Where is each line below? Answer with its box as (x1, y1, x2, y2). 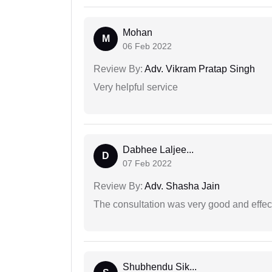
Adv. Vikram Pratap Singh (143, 64, 255, 75)
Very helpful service (93, 82, 178, 93)
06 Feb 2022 (123, 41, 172, 52)
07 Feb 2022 (123, 158, 172, 169)
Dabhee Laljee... (123, 144, 194, 155)
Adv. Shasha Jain (143, 181, 220, 192)
